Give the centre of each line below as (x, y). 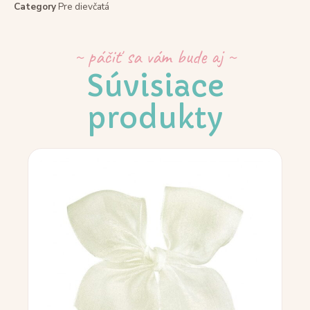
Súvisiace (155, 86)
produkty (155, 118)
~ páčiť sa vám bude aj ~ (155, 57)
